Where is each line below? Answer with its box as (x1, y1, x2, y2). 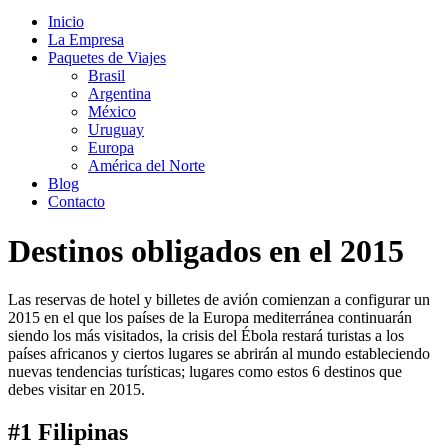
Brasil (88, 67, 125, 85)
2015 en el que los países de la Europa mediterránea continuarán (8, 309, 412, 327)
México (88, 103, 136, 121)
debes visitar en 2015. (8, 381, 145, 399)
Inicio (48, 13, 84, 31)
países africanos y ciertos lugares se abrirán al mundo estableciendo (8, 345, 430, 363)
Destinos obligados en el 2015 (8, 232, 404, 269)
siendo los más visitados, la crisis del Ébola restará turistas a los (8, 327, 404, 345)
